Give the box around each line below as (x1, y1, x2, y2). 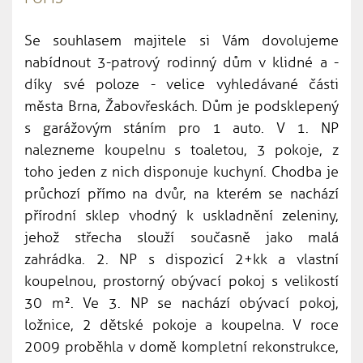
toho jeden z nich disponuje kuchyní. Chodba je (24, 162, 339, 181)
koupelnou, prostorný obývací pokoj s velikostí (24, 271, 339, 290)
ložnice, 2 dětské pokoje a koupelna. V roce (24, 315, 339, 334)
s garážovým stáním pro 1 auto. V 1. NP (24, 118, 339, 137)
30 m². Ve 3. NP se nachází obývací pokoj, (24, 293, 339, 312)
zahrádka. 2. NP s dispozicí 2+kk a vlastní (24, 250, 339, 268)
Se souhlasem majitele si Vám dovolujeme (24, 31, 339, 49)
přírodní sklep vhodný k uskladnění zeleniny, (24, 206, 339, 224)
